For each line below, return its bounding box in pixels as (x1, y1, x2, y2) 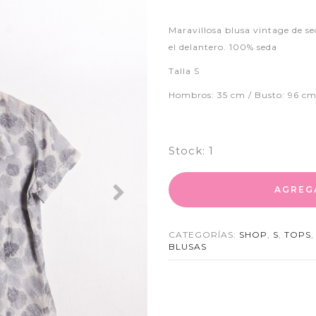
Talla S (169, 65, 200, 76)
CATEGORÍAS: (169, 229, 239, 240)
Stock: (169, 143, 205, 157)
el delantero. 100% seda (169, 41, 277, 52)
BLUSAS (169, 241, 207, 252)
